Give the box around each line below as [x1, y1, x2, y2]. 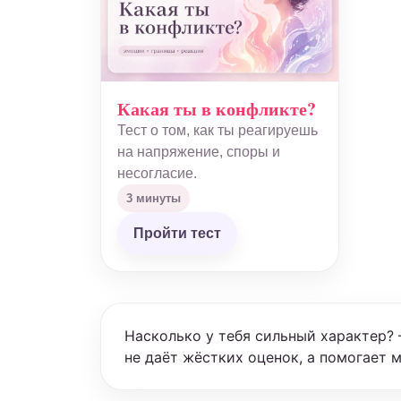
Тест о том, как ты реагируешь [117, 122, 318, 138]
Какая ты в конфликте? [117, 95, 316, 122]
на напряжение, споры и [117, 143, 280, 159]
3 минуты [126, 191, 181, 205]
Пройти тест [133, 225, 221, 241]
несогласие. [117, 165, 197, 181]
